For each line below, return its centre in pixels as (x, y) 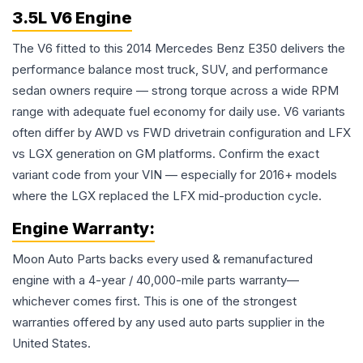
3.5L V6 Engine (72, 18)
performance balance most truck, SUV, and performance (170, 69)
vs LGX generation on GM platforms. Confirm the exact (166, 154)
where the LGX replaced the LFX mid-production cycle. (167, 196)
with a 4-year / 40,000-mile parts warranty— (174, 280)
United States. (51, 343)
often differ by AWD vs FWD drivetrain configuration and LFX (181, 132)
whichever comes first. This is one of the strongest (154, 301)
